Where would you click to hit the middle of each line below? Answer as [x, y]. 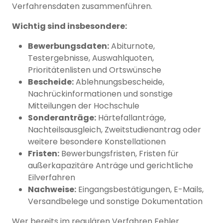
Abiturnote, [132, 46]
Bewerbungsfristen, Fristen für [119, 154]
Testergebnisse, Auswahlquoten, [91, 58]
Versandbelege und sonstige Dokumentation [115, 202]
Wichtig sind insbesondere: [69, 26]
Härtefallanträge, [131, 118]
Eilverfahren [52, 178]
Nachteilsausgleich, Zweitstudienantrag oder [114, 130]
